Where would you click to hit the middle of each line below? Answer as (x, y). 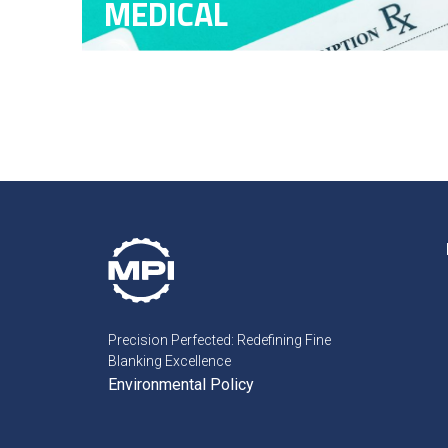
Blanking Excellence (169, 360)
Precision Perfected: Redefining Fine (219, 339)
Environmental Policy (180, 384)
